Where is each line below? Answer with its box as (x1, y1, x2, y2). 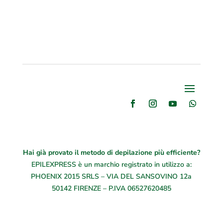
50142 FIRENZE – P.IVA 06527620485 (51, 184, 171, 194)
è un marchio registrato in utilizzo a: (76, 160, 192, 170)
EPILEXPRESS (31, 160, 76, 170)
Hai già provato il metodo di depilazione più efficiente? (22, 148, 200, 158)
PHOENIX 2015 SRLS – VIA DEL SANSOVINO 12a (31, 172, 192, 182)
